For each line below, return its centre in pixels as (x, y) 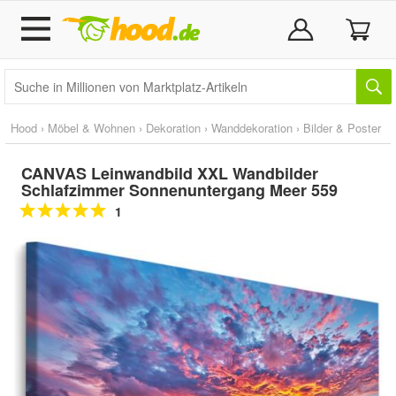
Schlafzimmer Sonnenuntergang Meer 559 (179, 190)
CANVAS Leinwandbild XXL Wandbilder (170, 173)
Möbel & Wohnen (91, 128)
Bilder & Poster (342, 128)
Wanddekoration (252, 128)
